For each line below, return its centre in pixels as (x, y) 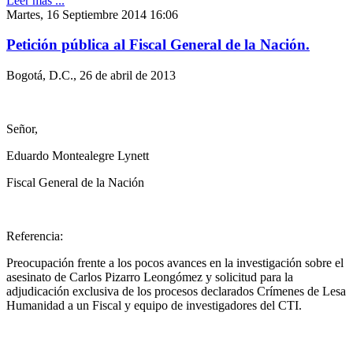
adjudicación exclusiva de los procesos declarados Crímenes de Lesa (176, 291)
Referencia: (35, 236)
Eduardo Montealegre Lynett (78, 156)
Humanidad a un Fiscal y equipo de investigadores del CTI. (154, 305)
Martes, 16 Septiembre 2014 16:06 (92, 14)
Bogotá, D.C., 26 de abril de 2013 (91, 75)
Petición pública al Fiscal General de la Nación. (158, 45)
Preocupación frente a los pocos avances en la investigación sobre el (175, 263)
